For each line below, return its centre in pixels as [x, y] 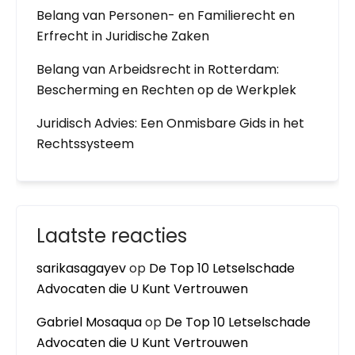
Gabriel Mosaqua [89, 322]
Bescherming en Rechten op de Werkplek [166, 90]
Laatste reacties [112, 236]
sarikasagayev [81, 268]
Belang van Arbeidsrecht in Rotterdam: [158, 69]
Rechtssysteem [85, 144]
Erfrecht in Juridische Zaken [123, 36]
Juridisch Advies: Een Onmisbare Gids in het [170, 123]
